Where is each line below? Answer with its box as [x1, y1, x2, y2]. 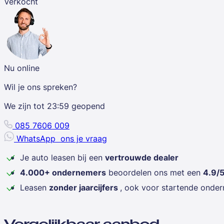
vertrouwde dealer [105, 151, 178, 163]
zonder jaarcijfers [49, 181, 120, 193]
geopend [69, 100, 105, 111]
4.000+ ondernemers [20, 166, 106, 178]
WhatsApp [16, 132, 58, 144]
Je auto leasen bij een [20, 151, 105, 163]
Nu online [4, 62, 39, 73]
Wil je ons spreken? [4, 81, 77, 92]
